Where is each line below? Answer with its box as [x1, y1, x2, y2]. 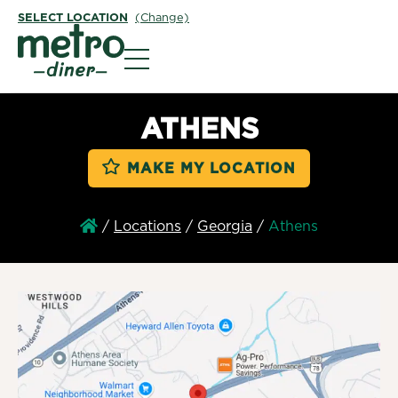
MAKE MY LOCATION [127, 162, 296, 177]
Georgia [197, 219, 252, 235]
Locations [114, 219, 181, 235]
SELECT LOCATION [18, 12, 128, 24]
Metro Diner [123, 27, 211, 41]
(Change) [135, 12, 189, 24]
